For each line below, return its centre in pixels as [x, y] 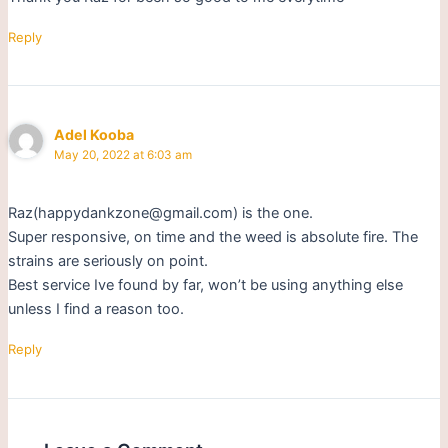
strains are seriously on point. [107, 261]
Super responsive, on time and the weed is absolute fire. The [212, 237]
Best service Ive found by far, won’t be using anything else [205, 285]
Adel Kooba [94, 134]
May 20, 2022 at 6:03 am [123, 154]
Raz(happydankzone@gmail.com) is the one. [160, 213]
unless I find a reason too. [95, 309]
